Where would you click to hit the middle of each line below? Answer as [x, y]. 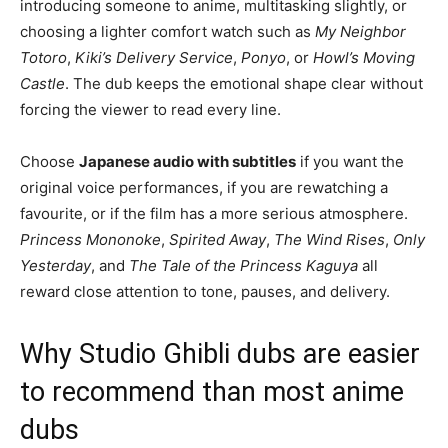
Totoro [43, 58]
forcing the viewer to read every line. [150, 110]
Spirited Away [217, 240]
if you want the [350, 162]
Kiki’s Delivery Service [154, 58]
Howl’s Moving [364, 58]
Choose [49, 162]
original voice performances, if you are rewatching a [204, 188]
